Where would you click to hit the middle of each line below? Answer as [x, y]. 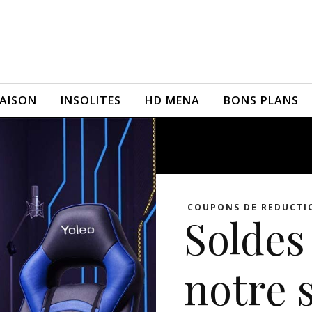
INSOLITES [91, 100]
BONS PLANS [261, 100]
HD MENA [172, 100]
